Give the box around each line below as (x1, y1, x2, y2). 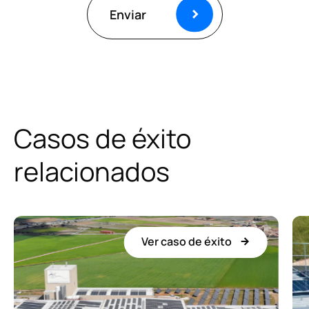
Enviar (109, 5, 146, 23)
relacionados (14, 152, 170, 190)
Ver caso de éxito (141, 232, 232, 250)
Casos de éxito (14, 119, 191, 157)
